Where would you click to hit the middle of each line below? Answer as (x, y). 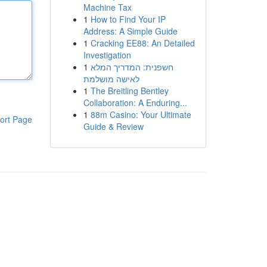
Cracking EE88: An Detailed (142, 43)
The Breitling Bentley (129, 91)
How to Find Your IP (128, 19)
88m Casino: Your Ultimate (141, 114)
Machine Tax (107, 7)
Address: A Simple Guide (130, 31)
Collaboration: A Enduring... (135, 103)
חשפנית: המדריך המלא (132, 67)
